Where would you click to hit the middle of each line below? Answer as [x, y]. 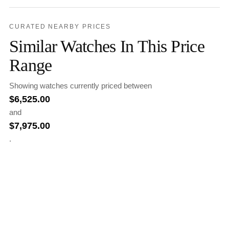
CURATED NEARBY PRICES [60, 27]
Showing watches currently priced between [81, 86]
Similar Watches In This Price [107, 46]
